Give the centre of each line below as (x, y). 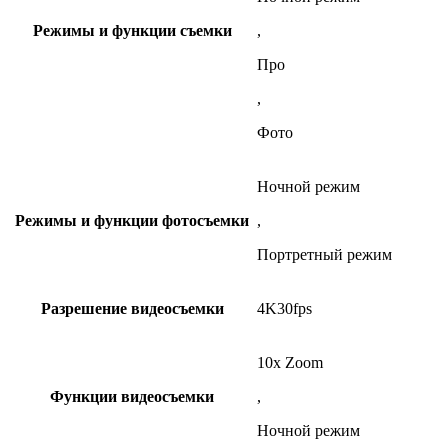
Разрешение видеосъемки (132, 308)
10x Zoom (290, 362)
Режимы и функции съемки (132, 30)
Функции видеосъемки (132, 396)
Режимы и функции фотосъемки (132, 220)
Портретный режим (324, 254)
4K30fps (284, 308)
